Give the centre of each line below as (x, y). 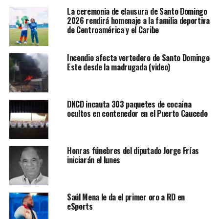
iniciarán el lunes (94, 160)
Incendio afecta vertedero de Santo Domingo (138, 58)
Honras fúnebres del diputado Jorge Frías (133, 151)
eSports (80, 206)
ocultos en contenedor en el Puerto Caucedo (137, 113)
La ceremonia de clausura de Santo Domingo (137, 11)
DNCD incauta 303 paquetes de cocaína (129, 104)
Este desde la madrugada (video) (118, 67)
